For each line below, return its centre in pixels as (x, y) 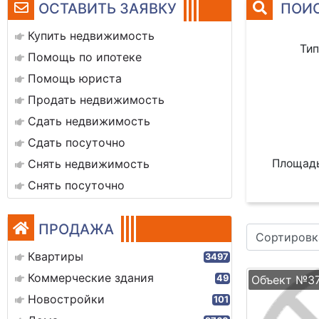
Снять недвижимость (89, 164)
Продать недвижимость (96, 100)
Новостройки (66, 299)
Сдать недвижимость (89, 121)
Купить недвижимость (91, 36)
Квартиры (56, 256)
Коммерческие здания (91, 278)
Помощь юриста (75, 78)
